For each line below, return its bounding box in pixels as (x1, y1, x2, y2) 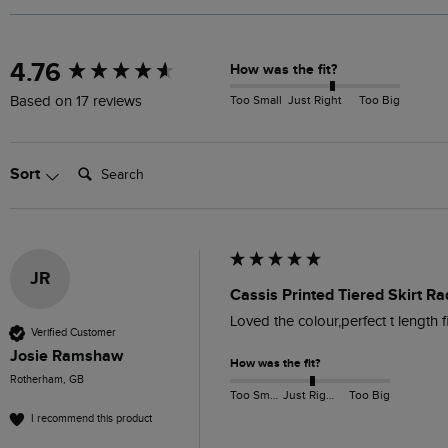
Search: (69, 154, 121, 174)
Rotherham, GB (10, 372, 84, 386)
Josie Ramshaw (10, 345, 123, 366)
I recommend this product (31, 412, 152, 426)
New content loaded (20, 54, 151, 74)
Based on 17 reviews (10, 92, 142, 110)
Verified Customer (31, 326, 116, 340)
